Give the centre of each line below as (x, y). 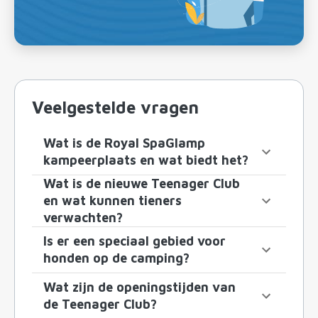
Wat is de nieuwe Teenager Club (142, 184)
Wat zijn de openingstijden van (139, 287)
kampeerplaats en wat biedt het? (146, 160)
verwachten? (83, 218)
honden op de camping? (116, 258)
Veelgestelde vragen (115, 108)
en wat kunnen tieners (113, 201)
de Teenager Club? (100, 305)
